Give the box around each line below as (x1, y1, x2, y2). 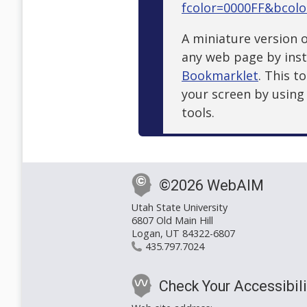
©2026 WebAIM (159, 177, 264, 195)
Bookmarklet (182, 66, 258, 84)
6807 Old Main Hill (132, 214, 213, 228)
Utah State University (132, 201, 228, 214)
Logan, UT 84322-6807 (132, 227, 235, 241)
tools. (182, 103, 214, 121)
